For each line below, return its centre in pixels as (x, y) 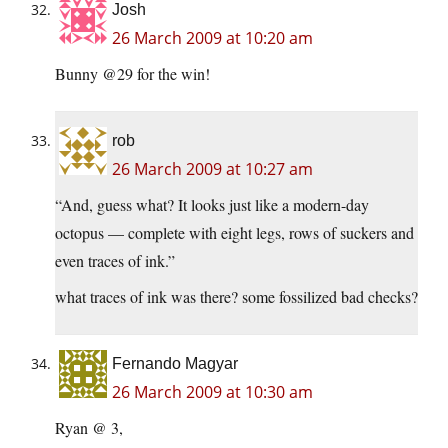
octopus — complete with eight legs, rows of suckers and (234, 233)
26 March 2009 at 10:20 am (212, 38)
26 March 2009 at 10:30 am (212, 392)
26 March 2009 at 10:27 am (212, 169)
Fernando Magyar (175, 364)
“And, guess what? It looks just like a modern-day (212, 205)
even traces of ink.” (115, 261)
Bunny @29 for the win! (132, 74)
